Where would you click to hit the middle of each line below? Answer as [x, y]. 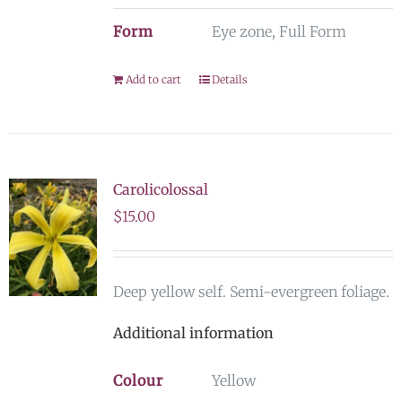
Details [229, 79]
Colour [138, 380]
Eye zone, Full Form [279, 31]
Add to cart [153, 79]
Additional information [193, 333]
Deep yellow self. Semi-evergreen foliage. [251, 292]
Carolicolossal [160, 189]
